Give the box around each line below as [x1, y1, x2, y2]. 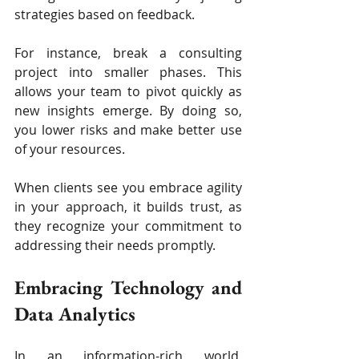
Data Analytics [14, 301, 135, 327]
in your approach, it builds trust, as [14, 198, 242, 216]
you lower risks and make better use [14, 121, 242, 139]
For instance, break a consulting [14, 44, 242, 63]
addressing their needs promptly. [14, 236, 216, 255]
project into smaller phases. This [14, 63, 242, 82]
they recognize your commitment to [14, 217, 242, 236]
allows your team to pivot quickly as [14, 83, 242, 101]
